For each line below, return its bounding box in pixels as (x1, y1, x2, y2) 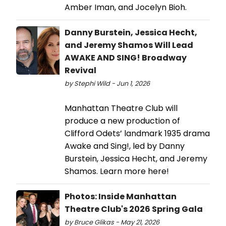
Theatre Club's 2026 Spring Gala (65, 203, 203, 215)
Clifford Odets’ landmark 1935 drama (65, 127, 210, 139)
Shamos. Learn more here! (65, 165, 169, 177)
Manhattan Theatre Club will (65, 102, 178, 114)
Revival (65, 64, 96, 76)
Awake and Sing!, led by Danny (65, 140, 185, 152)
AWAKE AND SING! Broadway (65, 51, 187, 64)
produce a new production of (65, 115, 180, 127)
